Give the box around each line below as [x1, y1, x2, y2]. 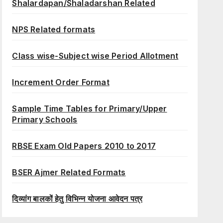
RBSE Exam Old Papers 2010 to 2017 [12, 141, 156, 151]
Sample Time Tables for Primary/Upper [12, 104, 167, 114]
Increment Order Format [12, 77, 110, 88]
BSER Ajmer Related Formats [12, 167, 126, 178]
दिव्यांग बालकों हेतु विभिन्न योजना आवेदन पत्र [12, 194, 143, 204]
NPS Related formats [12, 24, 96, 35]
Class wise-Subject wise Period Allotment [12, 51, 179, 61]
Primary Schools [12, 114, 78, 125]
